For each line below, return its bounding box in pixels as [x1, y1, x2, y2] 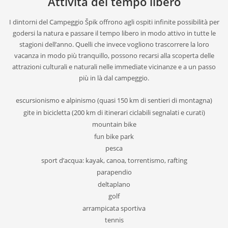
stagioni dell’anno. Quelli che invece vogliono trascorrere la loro [19, 40, 209, 49]
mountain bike [92, 119, 136, 129]
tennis [104, 215, 124, 224]
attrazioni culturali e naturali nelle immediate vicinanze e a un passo [12, 62, 216, 72]
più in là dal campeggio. [79, 73, 149, 83]
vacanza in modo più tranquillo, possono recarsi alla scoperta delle [14, 51, 214, 61]
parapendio [96, 167, 132, 177]
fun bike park [94, 131, 134, 141]
